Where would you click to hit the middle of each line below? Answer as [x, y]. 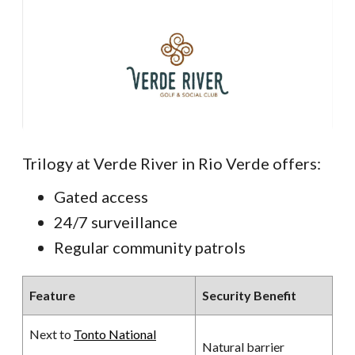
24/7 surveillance [116, 221]
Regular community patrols [150, 247]
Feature [52, 295]
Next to [52, 334]
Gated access [101, 196]
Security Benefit [249, 295]
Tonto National [115, 334]
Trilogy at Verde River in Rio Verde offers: [172, 163]
